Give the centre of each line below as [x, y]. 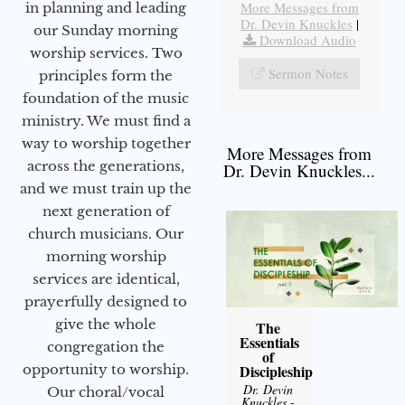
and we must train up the [106, 188]
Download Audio [307, 40]
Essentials [269, 343]
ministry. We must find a [106, 120]
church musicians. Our [106, 233]
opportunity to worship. [106, 369]
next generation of [106, 211]
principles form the [106, 75]
